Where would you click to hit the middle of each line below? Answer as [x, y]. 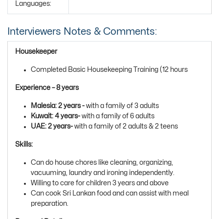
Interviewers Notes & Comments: [82, 31]
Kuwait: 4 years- [56, 116]
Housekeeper [36, 51]
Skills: [24, 144]
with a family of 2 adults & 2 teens [126, 126]
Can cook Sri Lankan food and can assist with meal [110, 193]
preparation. [50, 203]
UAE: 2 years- [53, 126]
